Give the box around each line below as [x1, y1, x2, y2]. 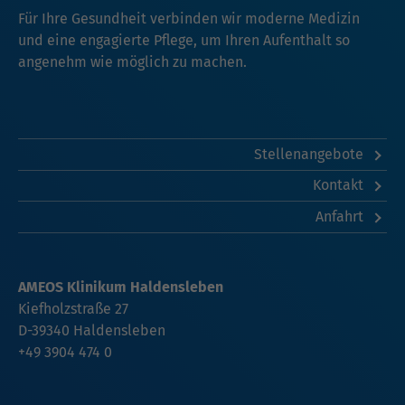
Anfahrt [315, 207, 367, 225]
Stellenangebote [253, 145, 367, 163]
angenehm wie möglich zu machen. [18, 52, 250, 71]
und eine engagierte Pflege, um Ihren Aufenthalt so [18, 31, 350, 49]
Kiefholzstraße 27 [18, 299, 128, 317]
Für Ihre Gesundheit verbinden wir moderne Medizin [18, 9, 360, 27]
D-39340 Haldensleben [18, 321, 165, 339]
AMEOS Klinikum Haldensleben [18, 278, 223, 296]
